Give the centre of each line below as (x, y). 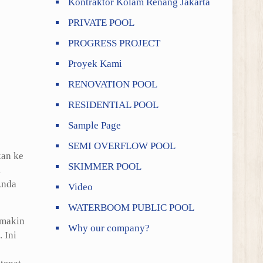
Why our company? (109, 228)
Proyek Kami (95, 64)
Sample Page (95, 125)
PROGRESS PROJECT (114, 43)
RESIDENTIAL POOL (114, 105)
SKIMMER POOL (105, 166)
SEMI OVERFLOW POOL (122, 146)
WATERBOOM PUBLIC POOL (131, 208)
